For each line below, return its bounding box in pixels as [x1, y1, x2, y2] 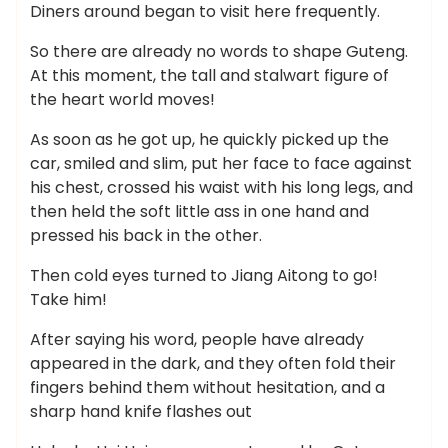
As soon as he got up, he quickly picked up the [30, 128, 389, 151]
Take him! [30, 288, 107, 311]
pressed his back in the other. [30, 224, 262, 247]
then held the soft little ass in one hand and [30, 200, 369, 223]
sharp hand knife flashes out [30, 400, 252, 423]
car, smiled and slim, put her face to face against [30, 152, 412, 175]
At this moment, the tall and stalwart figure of [30, 64, 389, 87]
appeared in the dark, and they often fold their [30, 352, 396, 375]
